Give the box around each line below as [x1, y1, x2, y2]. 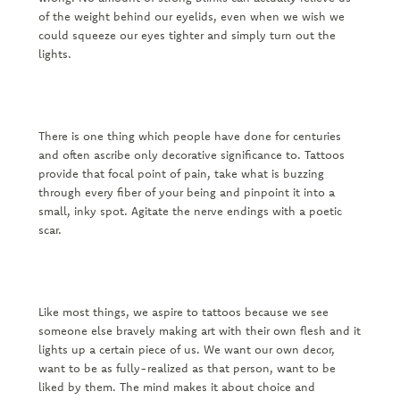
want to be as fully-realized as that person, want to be [37, 360, 336, 375]
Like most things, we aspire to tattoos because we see [37, 304, 329, 319]
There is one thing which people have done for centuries [37, 128, 341, 143]
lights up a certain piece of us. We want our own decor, [37, 341, 335, 356]
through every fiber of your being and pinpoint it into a [37, 184, 335, 199]
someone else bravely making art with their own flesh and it [37, 322, 361, 337]
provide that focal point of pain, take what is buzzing [37, 165, 324, 180]
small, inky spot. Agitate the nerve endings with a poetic [37, 203, 342, 218]
